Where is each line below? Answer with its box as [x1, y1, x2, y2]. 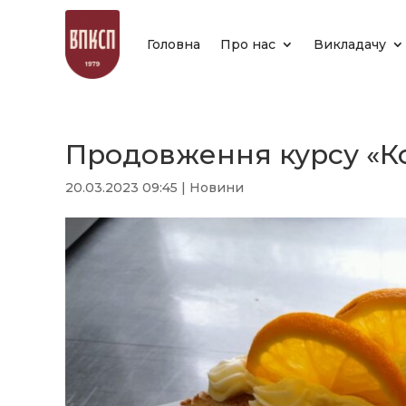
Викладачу [314, 36, 386, 53]
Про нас [220, 36, 275, 53]
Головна [147, 36, 200, 53]
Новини [189, 179, 244, 196]
